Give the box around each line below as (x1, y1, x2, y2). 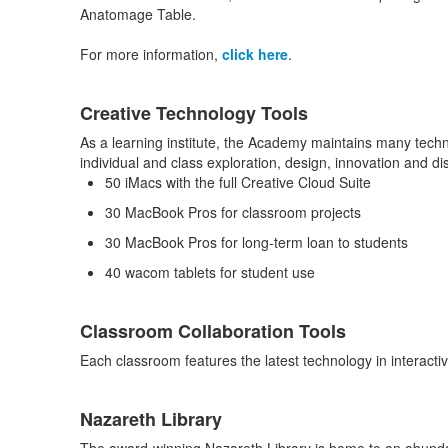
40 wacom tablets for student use (104, 262, 315, 282)
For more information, (79, 44, 222, 64)
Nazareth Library (79, 406, 222, 432)
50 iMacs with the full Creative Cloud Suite (104, 172, 371, 192)
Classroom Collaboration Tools (79, 318, 346, 344)
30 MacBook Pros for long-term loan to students (104, 232, 408, 252)
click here (221, 44, 288, 64)
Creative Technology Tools (79, 100, 308, 126)
